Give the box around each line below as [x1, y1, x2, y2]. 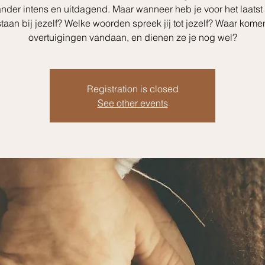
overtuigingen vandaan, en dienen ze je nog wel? [28, 31, 237, 43]
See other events [97, 97, 168, 109]
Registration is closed [86, 83, 179, 95]
